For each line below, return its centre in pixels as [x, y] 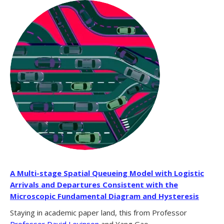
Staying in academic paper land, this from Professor [98, 213]
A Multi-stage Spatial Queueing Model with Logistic [107, 173]
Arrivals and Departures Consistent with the [94, 185]
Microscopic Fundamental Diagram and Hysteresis [104, 196]
